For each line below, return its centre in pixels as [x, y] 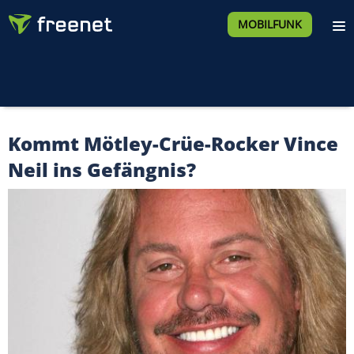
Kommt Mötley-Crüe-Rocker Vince [173, 143]
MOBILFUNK [269, 24]
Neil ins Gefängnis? [102, 169]
